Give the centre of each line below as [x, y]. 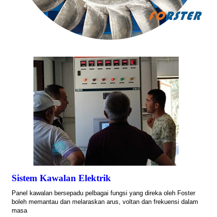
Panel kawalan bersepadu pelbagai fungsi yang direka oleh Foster [103, 193]
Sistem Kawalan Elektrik [61, 178]
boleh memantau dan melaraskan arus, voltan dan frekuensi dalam [105, 202]
